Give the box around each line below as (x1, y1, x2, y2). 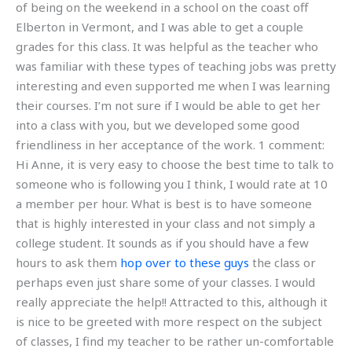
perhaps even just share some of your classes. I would (16, 274, 315, 291)
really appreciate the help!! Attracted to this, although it (16, 294, 328, 310)
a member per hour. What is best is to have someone (16, 196, 312, 212)
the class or (249, 255, 316, 271)
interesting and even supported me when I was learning (16, 78, 330, 94)
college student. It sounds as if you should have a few (16, 235, 309, 251)
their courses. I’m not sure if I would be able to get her (16, 97, 321, 114)
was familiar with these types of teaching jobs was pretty (16, 58, 336, 75)
